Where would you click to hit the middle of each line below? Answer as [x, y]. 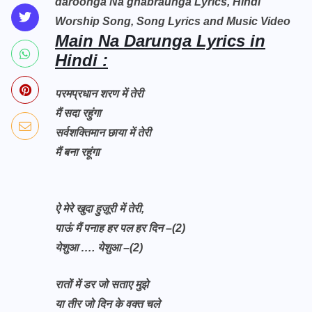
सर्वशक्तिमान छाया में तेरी [103, 133]
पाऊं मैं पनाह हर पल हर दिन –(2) [120, 228]
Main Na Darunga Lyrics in [160, 41]
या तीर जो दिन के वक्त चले [107, 304]
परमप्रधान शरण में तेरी [99, 94]
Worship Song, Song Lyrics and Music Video [173, 21]
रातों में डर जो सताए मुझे [102, 284]
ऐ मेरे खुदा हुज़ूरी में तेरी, [100, 209]
